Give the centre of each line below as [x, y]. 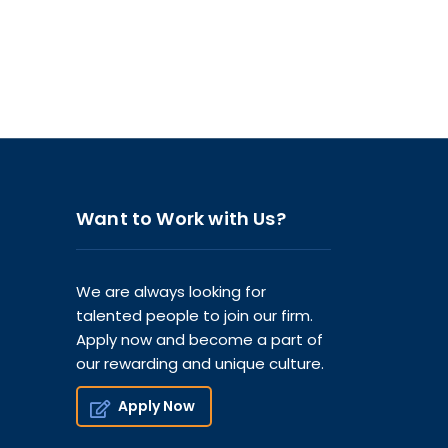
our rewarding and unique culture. [200, 363]
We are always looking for [171, 291]
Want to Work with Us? [181, 218]
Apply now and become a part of [199, 339]
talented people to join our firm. [194, 315]
